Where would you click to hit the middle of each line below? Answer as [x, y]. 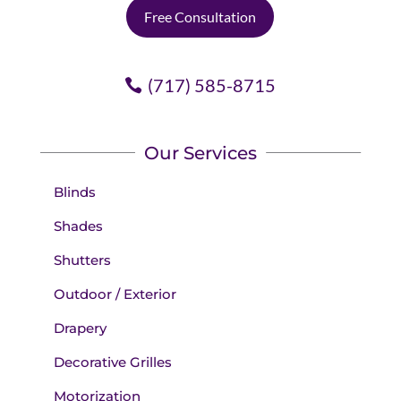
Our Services [200, 153]
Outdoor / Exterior [115, 294]
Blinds [74, 192]
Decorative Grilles [112, 362]
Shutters [82, 260]
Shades [78, 226]
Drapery [80, 328]
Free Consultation [200, 16]
